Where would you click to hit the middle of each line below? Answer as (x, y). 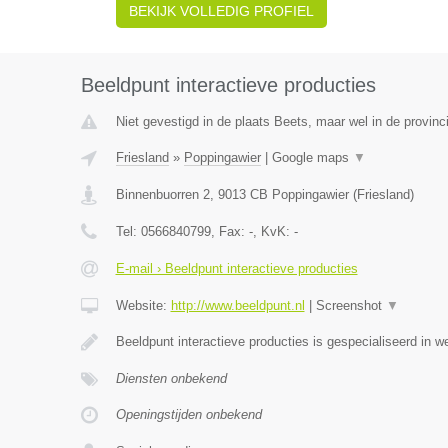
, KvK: (273, 231)
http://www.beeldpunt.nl (237, 305)
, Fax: (229, 231)
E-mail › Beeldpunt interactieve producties (236, 268)
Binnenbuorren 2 (162, 194)
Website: (143, 305)
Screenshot (350, 305)
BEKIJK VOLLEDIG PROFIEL (221, 11)
